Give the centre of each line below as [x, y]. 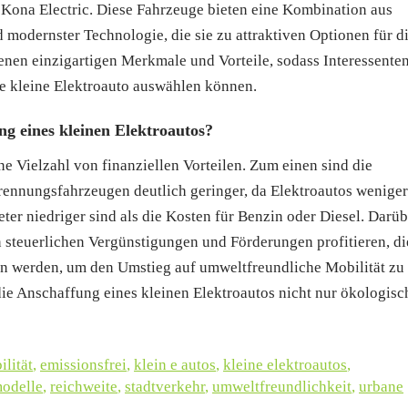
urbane [381, 386]
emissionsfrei [83, 364]
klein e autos [175, 364]
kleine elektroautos [285, 364]
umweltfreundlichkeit [282, 386]
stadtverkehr [165, 386]
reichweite [84, 386]
